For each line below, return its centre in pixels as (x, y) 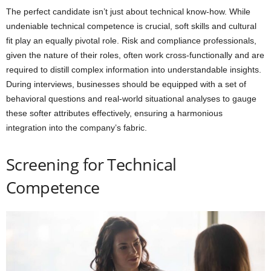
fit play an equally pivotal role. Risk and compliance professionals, (131, 41)
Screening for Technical (91, 165)
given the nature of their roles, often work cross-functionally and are (135, 55)
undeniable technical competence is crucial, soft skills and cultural (131, 26)
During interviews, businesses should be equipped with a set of (126, 84)
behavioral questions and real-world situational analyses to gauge (131, 99)
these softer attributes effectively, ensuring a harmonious (114, 113)
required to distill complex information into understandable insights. (134, 70)
